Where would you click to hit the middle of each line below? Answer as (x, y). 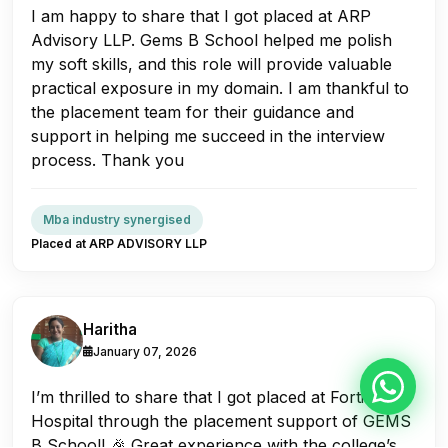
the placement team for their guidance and (192, 111)
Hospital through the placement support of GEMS (221, 420)
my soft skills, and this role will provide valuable (211, 63)
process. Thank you (107, 159)
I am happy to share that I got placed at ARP (201, 15)
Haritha (110, 329)
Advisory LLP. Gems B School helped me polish (211, 39)
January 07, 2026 (145, 351)
